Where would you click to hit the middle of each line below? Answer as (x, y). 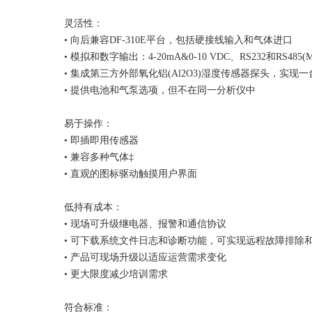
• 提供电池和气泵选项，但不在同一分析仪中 (160, 90)
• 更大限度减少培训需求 (116, 274)
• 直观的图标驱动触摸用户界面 (131, 174)
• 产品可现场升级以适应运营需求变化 (145, 257)
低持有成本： (93, 207)
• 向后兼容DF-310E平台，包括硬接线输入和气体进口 (178, 40)
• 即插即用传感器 (101, 140)
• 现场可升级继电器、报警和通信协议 (145, 224)
